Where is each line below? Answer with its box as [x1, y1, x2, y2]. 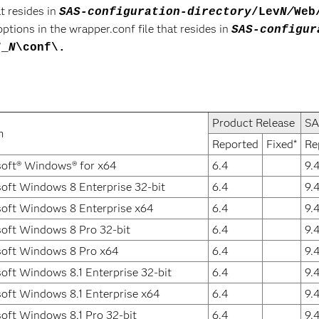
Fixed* [266, 137, 297, 151]
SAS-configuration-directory [59, 6, 251, 19]
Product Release [212, 116, 295, 130]
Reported [212, 137, 258, 151]
